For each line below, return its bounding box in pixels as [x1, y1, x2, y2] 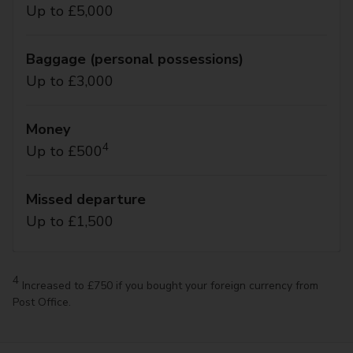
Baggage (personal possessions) [26, 50, 243, 69]
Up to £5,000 [26, 2, 113, 20]
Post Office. [13, 295, 71, 310]
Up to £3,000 [26, 72, 113, 91]
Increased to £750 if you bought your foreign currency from [19, 278, 318, 293]
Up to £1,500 [26, 212, 113, 231]
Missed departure [26, 190, 146, 209]
